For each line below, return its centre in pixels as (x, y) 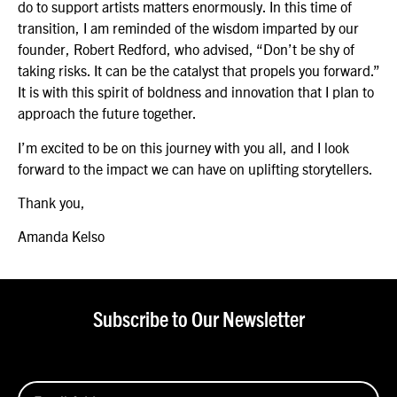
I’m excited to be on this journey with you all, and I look (183, 147)
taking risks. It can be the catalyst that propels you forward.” (198, 70)
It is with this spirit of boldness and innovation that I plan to (196, 92)
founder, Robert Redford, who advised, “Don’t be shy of (186, 49)
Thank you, (53, 202)
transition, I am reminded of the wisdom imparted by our (188, 28)
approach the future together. (109, 113)
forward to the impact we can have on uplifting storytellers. (197, 168)
